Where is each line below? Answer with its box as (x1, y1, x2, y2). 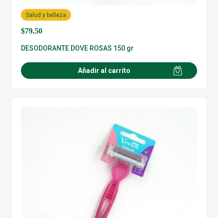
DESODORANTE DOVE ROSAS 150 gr (21, 44, 134, 52)
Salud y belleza (26, 11, 67, 18)
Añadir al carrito (78, 66, 130, 74)
